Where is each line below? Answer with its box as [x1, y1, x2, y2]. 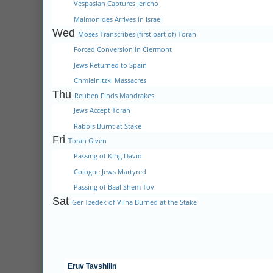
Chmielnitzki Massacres [74, 76, 146, 85]
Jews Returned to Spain [74, 60, 147, 69]
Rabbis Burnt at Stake [74, 121, 141, 130]
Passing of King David [74, 151, 142, 160]
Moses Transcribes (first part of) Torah [78, 29, 196, 39]
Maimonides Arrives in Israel [74, 14, 162, 24]
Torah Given [68, 136, 107, 146]
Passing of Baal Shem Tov [74, 182, 154, 191]
